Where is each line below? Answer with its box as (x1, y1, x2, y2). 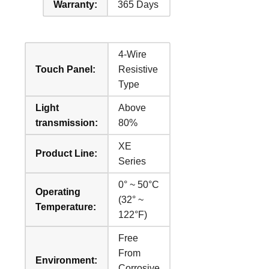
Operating (35, 186, 81, 197)
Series (118, 156, 147, 166)
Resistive (118, 64, 159, 74)
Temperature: (35, 201, 97, 212)
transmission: (35, 117, 98, 128)
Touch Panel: (35, 64, 96, 74)
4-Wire (118, 49, 147, 59)
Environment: (35, 255, 98, 265)
